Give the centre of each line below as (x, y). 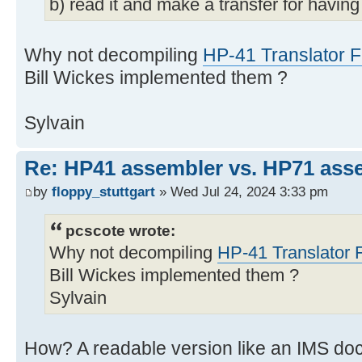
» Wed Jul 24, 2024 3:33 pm (242, 192)
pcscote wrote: (120, 230)
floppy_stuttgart (103, 192)
